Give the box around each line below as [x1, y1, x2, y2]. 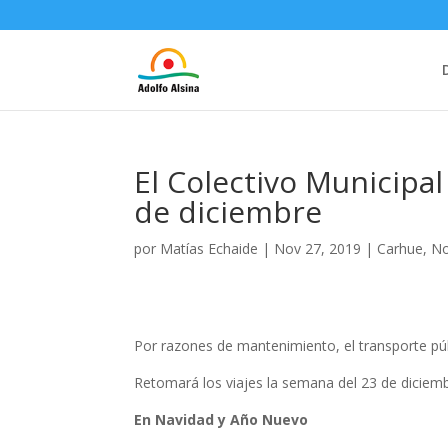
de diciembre [134, 191, 323, 232]
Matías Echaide [160, 239, 259, 258]
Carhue [377, 239, 424, 258]
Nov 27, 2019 [274, 239, 362, 258]
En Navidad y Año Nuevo [134, 410, 309, 429]
